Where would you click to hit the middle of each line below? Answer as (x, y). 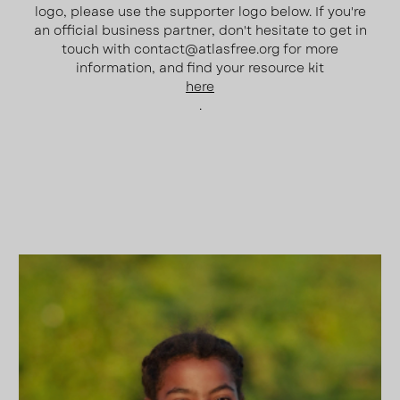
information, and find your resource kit (200, 68)
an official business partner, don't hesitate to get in (200, 30)
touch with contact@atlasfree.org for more (200, 49)
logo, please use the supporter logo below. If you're (200, 12)
